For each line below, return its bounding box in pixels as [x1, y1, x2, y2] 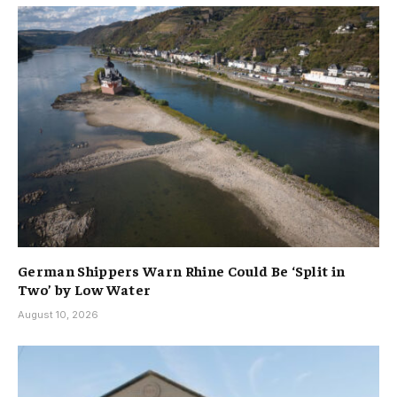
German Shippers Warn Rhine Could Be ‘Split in [18, 261, 346, 279]
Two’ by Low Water [18, 279, 152, 298]
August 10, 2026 [18, 307, 98, 321]
